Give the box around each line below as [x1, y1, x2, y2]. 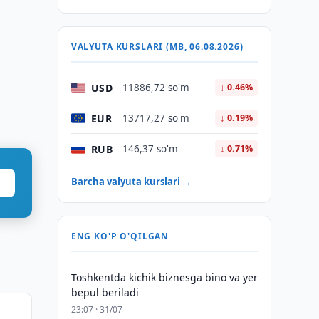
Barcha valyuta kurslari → [70, 175, 192, 188]
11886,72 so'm [122, 81, 189, 94]
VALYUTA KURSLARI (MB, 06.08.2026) [70, 41, 244, 53]
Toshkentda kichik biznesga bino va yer [70, 271, 258, 284]
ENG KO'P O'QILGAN [70, 230, 169, 242]
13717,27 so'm [122, 112, 189, 125]
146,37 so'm [122, 142, 178, 155]
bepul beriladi [70, 286, 139, 299]
